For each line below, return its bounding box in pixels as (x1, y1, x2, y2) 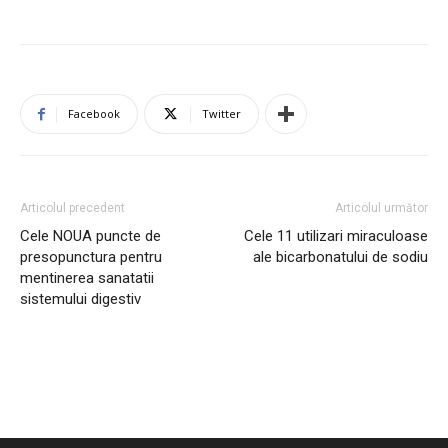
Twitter (202, 106, 241, 122)
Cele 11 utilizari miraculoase (244, 227, 428, 246)
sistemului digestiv (20, 290, 141, 309)
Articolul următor (335, 201, 428, 216)
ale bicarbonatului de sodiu (253, 248, 428, 267)
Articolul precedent (20, 201, 125, 216)
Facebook (68, 106, 120, 122)
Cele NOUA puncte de (20, 227, 161, 246)
